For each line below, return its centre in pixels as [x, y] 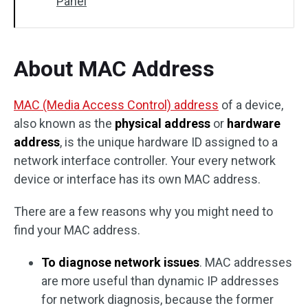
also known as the [64, 123]
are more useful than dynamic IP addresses [160, 281]
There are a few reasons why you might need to [143, 211]
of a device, [251, 105]
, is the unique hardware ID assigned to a [169, 142]
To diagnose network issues [120, 262]
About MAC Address [114, 69]
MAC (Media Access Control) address [116, 105]
